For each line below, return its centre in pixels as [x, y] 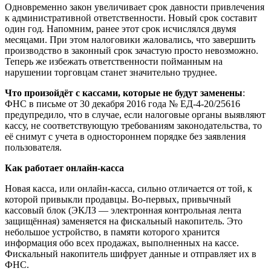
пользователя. [33, 147]
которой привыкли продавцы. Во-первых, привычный [118, 199]
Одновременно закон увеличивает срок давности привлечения [135, 7]
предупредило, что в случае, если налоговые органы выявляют [135, 114]
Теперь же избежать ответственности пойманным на [114, 61]
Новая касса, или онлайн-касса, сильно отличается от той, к [129, 188]
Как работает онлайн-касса [64, 168]
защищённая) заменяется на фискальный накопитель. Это [124, 221]
